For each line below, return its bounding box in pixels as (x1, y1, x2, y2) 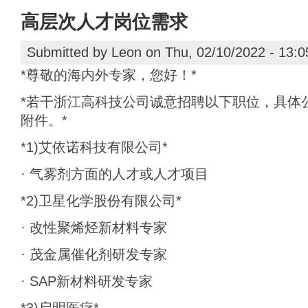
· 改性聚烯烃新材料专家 (21, 220, 167, 235)
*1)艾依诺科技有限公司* (21, 140, 168, 155)
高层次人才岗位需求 (21, 11, 188, 32)
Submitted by (27, 45, 111, 60)
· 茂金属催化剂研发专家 (21, 247, 167, 262)
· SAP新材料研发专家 (21, 274, 153, 289)
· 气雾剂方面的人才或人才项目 (21, 166, 208, 181)
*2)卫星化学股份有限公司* (21, 193, 181, 208)
